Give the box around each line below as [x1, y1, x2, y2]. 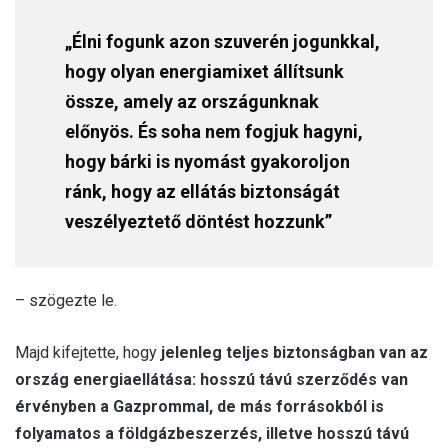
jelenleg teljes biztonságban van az [161, 342, 428, 362]
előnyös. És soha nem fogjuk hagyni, [65, 120, 363, 142]
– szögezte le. [15, 290, 117, 310]
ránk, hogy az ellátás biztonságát [65, 180, 340, 202]
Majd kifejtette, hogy [15, 342, 161, 362]
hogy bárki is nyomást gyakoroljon [65, 150, 350, 172]
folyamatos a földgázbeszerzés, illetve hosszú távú [15, 423, 409, 443]
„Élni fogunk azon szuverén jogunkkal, [65, 30, 380, 52]
